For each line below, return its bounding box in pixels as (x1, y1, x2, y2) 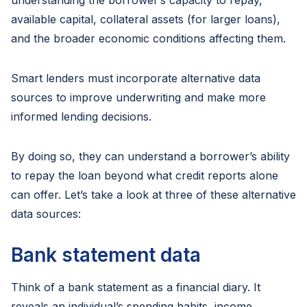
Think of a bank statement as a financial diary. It (11, 280, 260, 294)
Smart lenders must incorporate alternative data (11, 71, 260, 85)
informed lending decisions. (11, 110, 151, 123)
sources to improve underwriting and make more (11, 90, 266, 104)
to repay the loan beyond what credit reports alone (11, 169, 278, 182)
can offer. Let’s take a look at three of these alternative (11, 188, 296, 201)
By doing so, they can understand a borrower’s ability (11, 149, 290, 163)
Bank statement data (11, 243, 201, 267)
